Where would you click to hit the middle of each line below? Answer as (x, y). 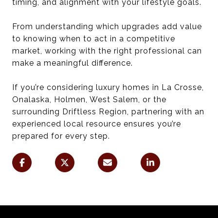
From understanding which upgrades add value (107, 26)
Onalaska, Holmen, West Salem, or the (89, 99)
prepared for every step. (61, 136)
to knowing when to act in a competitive (94, 38)
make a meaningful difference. (73, 63)
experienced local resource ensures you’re (97, 124)
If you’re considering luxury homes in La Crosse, (108, 87)
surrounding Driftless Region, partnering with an (108, 111)
